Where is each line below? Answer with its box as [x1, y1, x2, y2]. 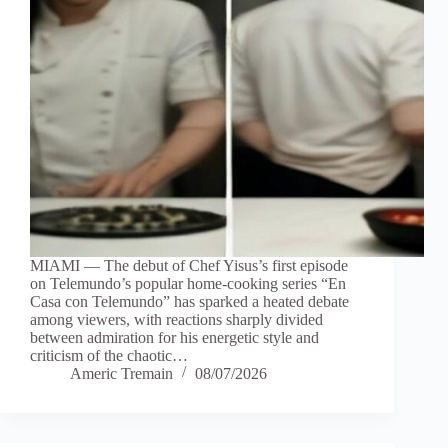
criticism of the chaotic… [30, 347, 188, 365]
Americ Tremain [70, 365, 173, 383]
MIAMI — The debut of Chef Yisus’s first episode [30, 257, 348, 275]
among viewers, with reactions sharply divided [30, 311, 323, 329]
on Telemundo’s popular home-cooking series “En [30, 275, 346, 293]
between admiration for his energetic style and [30, 329, 319, 347]
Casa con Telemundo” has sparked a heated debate [30, 293, 349, 311]
